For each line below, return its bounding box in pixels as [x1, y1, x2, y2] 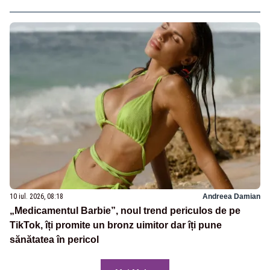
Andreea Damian [202, 192, 260, 201]
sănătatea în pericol [10, 234, 99, 245]
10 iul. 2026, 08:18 [10, 192, 63, 201]
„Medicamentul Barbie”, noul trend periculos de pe [10, 206, 240, 216]
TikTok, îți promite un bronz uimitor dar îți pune [10, 220, 222, 231]
